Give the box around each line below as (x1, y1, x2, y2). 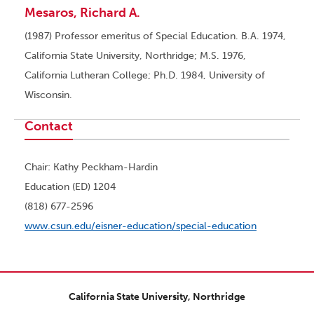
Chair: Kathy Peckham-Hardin (25, 161, 158, 174)
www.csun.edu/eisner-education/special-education (25, 220, 257, 233)
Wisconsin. (25, 89, 72, 102)
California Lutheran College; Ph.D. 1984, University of (25, 69, 265, 82)
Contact (25, 118, 73, 135)
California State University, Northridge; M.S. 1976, (25, 50, 246, 62)
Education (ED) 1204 (25, 181, 116, 193)
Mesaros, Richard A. (25, 5, 140, 21)
